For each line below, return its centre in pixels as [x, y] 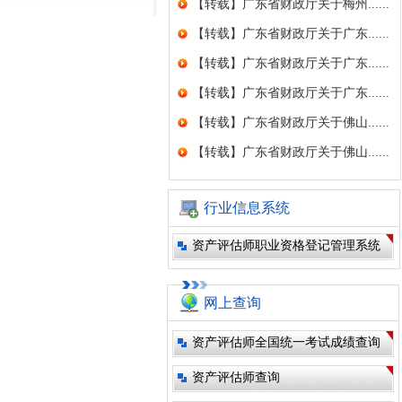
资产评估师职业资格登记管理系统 [286, 245]
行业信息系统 [247, 208]
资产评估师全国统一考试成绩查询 [286, 342]
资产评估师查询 [236, 377]
